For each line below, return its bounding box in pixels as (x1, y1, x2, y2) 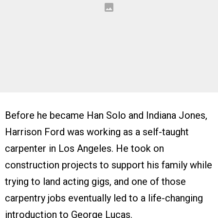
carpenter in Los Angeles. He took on (5, 143, 164, 155)
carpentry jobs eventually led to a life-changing (5, 192, 203, 204)
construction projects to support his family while (5, 159, 212, 171)
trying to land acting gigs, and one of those (5, 176, 186, 188)
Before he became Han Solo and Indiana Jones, (5, 109, 207, 122)
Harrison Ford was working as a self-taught (5, 126, 189, 138)
